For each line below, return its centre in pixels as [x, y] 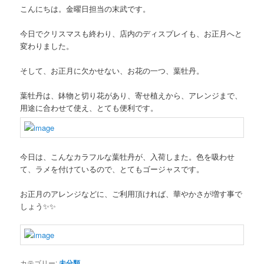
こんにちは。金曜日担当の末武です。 [85, 9]
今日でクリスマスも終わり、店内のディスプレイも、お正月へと [131, 34]
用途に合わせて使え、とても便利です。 [89, 108]
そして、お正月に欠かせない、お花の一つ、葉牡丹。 [112, 71]
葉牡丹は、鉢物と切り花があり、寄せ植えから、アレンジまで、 [131, 95]
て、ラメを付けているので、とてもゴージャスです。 [112, 169]
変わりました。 [47, 46]
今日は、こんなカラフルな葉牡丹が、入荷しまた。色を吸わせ [128, 156]
